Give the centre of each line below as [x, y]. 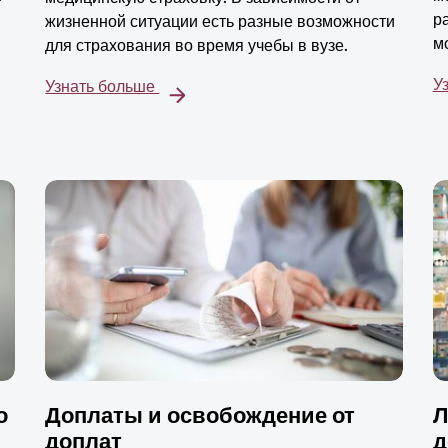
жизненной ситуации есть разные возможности [220, 22]
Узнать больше [102, 87]
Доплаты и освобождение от [200, 416]
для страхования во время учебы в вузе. [197, 46]
